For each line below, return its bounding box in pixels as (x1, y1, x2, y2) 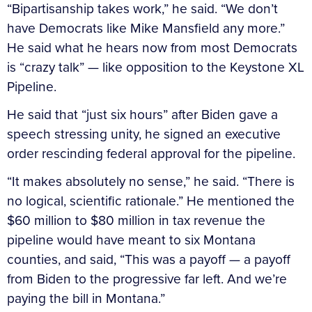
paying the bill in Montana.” (7, 288, 165, 309)
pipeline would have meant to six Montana (7, 229, 256, 250)
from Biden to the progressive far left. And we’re (7, 268, 287, 289)
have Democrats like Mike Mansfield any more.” (7, 17, 285, 38)
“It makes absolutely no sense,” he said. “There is (7, 171, 295, 192)
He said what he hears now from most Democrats (7, 37, 297, 58)
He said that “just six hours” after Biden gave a (7, 104, 278, 125)
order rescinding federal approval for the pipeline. (7, 143, 295, 164)
